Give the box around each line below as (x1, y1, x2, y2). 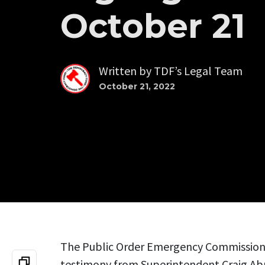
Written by (99, 63, 154, 78)
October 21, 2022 (99, 80, 175, 92)
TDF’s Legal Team (154, 63, 243, 78)
